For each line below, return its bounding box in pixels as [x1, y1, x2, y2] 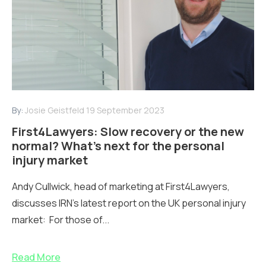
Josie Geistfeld [25, 104, 84, 116]
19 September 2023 [86, 104, 164, 116]
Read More [12, 250, 61, 264]
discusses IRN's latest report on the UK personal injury [12, 196, 246, 210]
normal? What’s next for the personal [12, 137, 224, 154]
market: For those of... [12, 213, 109, 226]
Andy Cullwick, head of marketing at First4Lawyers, [12, 179, 230, 193]
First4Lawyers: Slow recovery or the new [12, 123, 244, 140]
